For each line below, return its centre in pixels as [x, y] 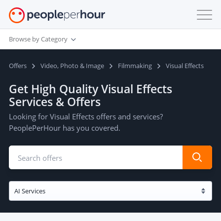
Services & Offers [55, 102]
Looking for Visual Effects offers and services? [86, 116]
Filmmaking [135, 66]
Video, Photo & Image [72, 66]
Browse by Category [38, 39]
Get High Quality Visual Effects [91, 89]
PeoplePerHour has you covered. [65, 128]
